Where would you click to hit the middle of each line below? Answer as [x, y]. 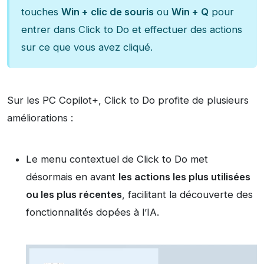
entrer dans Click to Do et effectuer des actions [132, 30]
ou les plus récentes [74, 195]
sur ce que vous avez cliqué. [87, 47]
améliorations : [40, 118]
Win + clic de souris [108, 12]
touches [41, 12]
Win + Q [190, 12]
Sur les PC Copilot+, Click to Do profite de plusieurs [128, 100]
